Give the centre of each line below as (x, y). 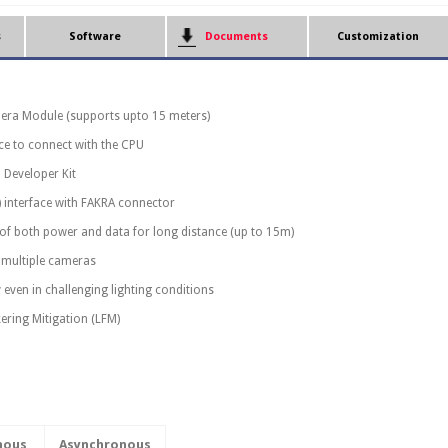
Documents (237, 37)
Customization (378, 37)
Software (95, 37)
